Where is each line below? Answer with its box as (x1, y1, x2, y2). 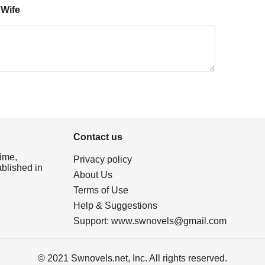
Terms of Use (73, 185, 128, 195)
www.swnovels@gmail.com (111, 215, 227, 226)
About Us (73, 169, 112, 180)
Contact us (73, 131, 122, 142)
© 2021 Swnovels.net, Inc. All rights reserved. (38, 253, 227, 263)
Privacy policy (73, 154, 132, 164)
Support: (73, 215, 109, 226)
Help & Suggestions (73, 200, 157, 211)
